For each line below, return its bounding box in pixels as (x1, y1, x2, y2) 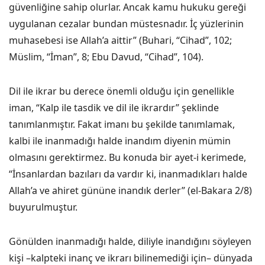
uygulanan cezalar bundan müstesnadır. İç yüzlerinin (9, 17, 244, 30)
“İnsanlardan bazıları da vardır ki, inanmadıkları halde (9, 167, 247, 180)
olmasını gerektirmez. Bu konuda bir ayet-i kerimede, (9, 151, 246, 164)
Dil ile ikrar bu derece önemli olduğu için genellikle (9, 85, 234, 98)
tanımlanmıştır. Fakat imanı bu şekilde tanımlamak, (9, 118, 235, 131)
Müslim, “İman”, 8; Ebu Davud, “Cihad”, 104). (9, 50, 203, 63)
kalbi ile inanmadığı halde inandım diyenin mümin (9, 134, 231, 147)
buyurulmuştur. (9, 201, 77, 214)
